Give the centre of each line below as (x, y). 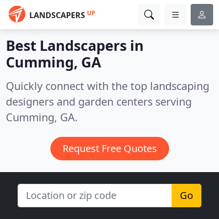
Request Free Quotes (109, 148)
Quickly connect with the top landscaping (108, 86)
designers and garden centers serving (99, 101)
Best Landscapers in (75, 45)
